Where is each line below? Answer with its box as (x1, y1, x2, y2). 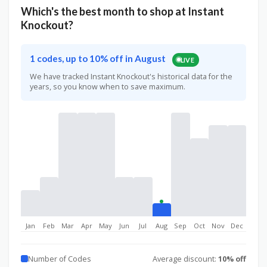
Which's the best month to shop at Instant (21, 4, 224, 18)
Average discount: (153, 253, 218, 264)
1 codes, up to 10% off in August (30, 53, 167, 64)
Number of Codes (28, 253, 91, 264)
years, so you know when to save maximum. (30, 81, 185, 92)
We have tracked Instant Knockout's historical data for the (30, 71, 232, 82)
